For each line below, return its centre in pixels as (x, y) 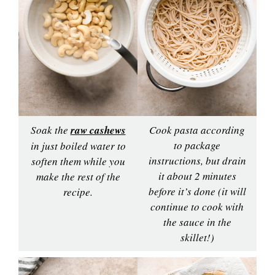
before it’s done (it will (197, 191)
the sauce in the (197, 222)
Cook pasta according (197, 130)
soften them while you (78, 161)
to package (197, 145)
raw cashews (98, 130)
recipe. (78, 192)
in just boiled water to (78, 145)
